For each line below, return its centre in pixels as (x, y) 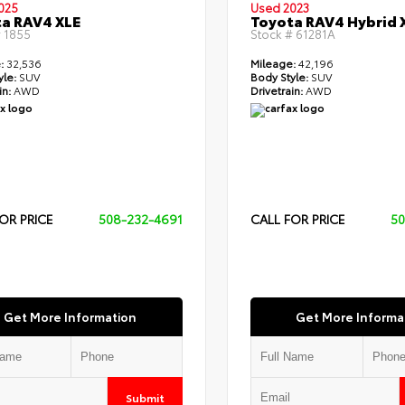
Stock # (271, 34)
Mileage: (273, 63)
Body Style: (279, 77)
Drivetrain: (276, 90)
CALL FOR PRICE (297, 219)
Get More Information (71, 317)
